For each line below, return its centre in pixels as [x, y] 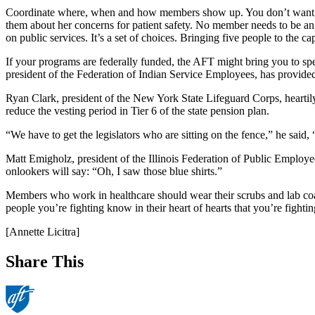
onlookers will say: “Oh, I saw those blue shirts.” [114, 171]
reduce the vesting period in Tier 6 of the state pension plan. [137, 110]
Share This [45, 261]
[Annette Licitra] [43, 231]
